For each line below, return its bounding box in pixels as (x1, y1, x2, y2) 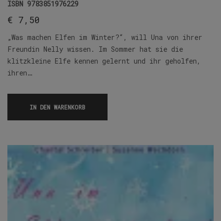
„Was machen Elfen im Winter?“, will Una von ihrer (7, 33, 202, 42)
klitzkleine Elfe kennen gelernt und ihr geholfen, (7, 56, 201, 66)
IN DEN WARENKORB (30, 103, 85, 111)
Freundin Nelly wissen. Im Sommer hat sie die (7, 44, 183, 54)
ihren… (7, 68, 32, 78)
